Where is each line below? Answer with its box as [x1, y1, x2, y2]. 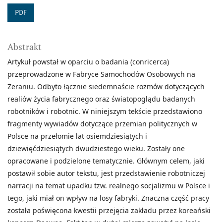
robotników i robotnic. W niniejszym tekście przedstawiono [7, 107, 202, 116]
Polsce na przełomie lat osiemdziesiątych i [7, 131, 147, 141]
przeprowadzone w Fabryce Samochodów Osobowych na [7, 69, 195, 79]
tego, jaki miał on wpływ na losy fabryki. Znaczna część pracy [7, 193, 209, 203]
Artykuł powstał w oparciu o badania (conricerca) [7, 57, 169, 67]
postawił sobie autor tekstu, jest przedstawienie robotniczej [7, 168, 205, 178]
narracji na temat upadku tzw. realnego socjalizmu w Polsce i [7, 181, 210, 191]
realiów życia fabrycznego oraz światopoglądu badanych [7, 94, 195, 104]
